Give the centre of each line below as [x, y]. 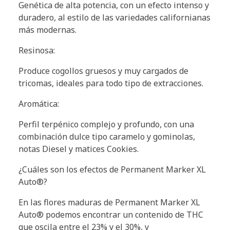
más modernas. [47, 30]
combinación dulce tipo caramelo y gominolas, [107, 136]
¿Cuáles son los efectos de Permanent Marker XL [112, 169]
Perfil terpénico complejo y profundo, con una [106, 124]
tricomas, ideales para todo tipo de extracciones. [111, 83]
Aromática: [39, 103]
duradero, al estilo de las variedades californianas [114, 17]
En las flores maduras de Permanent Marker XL [109, 202]
